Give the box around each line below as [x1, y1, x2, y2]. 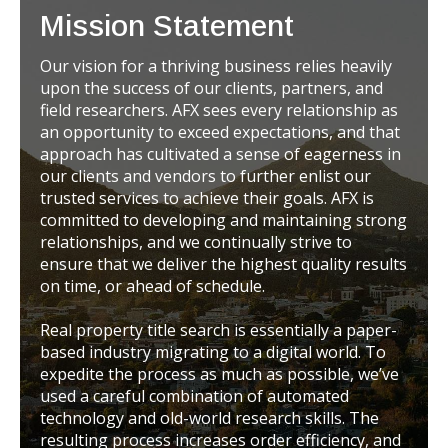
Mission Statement [40, 9, 294, 43]
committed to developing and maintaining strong [40, 209, 407, 232]
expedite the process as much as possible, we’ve [40, 363, 399, 386]
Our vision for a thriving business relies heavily [40, 55, 392, 78]
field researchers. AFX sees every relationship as [40, 99, 398, 122]
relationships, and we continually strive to [40, 231, 352, 254]
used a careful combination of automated [40, 385, 349, 408]
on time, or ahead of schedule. [40, 275, 265, 298]
